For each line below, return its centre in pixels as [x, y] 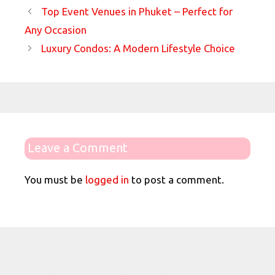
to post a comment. [176, 179]
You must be [55, 179]
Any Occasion [56, 29]
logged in [107, 179]
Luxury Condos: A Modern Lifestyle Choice [138, 48]
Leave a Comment [78, 147]
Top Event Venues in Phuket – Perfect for [137, 11]
